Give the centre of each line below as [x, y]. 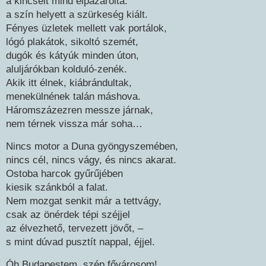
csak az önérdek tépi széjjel [68, 215]
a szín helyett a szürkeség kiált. [77, 15]
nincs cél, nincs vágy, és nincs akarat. [91, 160]
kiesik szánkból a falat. [57, 187]
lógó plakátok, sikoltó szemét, [72, 42]
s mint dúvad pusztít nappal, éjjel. [80, 242]
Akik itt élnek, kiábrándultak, [69, 83]
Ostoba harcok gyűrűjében [64, 174]
